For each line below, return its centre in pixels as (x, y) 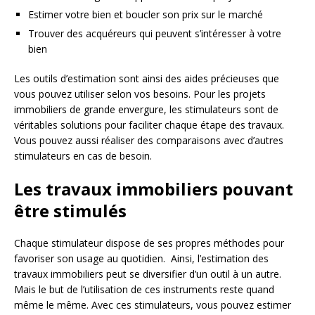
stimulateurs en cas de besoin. (83, 155)
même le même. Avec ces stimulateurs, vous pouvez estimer (153, 304)
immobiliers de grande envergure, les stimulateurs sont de (146, 109)
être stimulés (70, 210)
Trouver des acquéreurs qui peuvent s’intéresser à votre (155, 33)
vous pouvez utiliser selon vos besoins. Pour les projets (140, 94)
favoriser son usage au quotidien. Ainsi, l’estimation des (141, 258)
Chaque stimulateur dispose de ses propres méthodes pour (149, 243)
